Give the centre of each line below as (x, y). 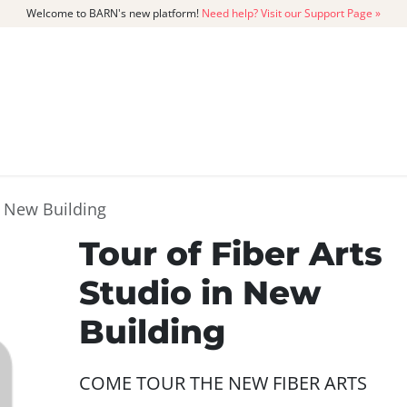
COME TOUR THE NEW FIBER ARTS (223, 382)
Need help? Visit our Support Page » (291, 13)
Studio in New (200, 293)
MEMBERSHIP (248, 148)
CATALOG (85, 148)
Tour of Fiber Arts (231, 253)
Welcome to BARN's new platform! (114, 13)
